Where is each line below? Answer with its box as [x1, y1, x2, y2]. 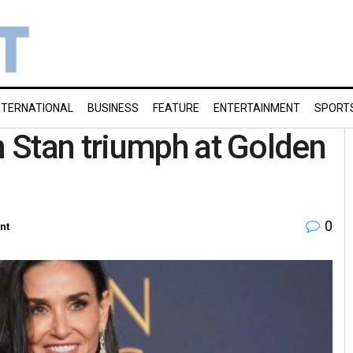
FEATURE [153, 102, 199, 114]
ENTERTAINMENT [214, 102, 300, 114]
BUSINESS [87, 102, 139, 114]
